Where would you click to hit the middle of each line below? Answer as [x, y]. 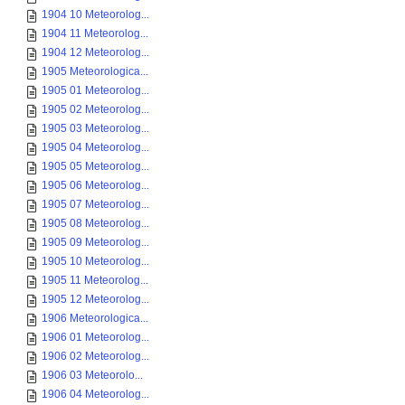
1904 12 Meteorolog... [95, 52]
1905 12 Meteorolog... [95, 299]
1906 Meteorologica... [95, 318]
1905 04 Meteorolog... [95, 147]
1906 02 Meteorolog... [95, 356]
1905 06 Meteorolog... [95, 185]
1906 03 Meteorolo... [92, 375]
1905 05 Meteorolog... [95, 166]
